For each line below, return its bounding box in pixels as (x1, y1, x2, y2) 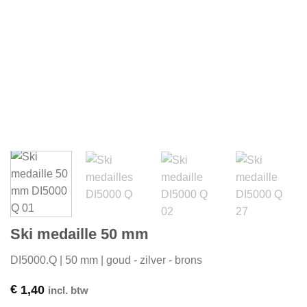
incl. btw (48, 284, 88, 296)
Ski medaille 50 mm (10, 225, 149, 243)
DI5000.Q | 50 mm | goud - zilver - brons (10, 254, 202, 267)
